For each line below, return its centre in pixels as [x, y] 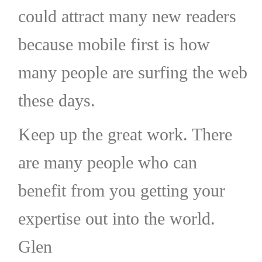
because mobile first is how [114, 44]
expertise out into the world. [116, 218]
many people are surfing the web [132, 72]
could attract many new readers [127, 16]
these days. [56, 100]
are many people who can [107, 162]
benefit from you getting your [121, 190]
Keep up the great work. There [125, 134]
